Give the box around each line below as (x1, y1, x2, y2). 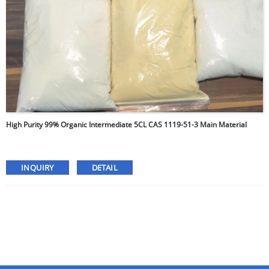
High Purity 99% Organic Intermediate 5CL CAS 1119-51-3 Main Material (6, 119, 247, 130)
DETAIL (91, 162, 118, 174)
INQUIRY (21, 162, 54, 174)
